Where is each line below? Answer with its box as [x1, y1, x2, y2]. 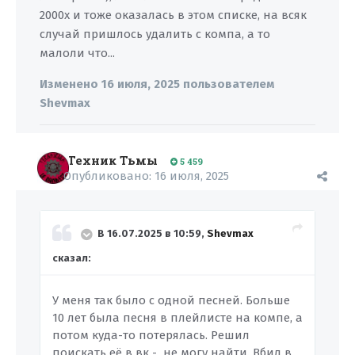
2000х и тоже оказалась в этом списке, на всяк [40, 8, 307, 22]
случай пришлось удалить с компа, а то [40, 27, 270, 41]
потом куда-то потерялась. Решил [52, 328, 250, 342]
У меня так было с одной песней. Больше [52, 293, 290, 307]
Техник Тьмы [67, 152, 158, 168]
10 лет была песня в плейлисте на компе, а [52, 311, 303, 325]
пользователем [180, 77, 274, 91]
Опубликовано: [63, 169, 155, 183]
